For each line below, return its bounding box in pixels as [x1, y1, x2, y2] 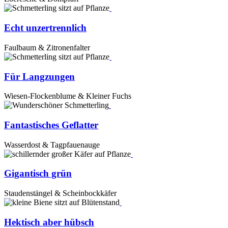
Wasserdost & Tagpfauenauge [4, 140, 100, 149]
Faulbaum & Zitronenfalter [4, 43, 90, 52]
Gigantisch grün [4, 168, 72, 179]
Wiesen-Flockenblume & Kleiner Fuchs [4, 92, 131, 101]
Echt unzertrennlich [4, 22, 87, 34]
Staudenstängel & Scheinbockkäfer [4, 189, 117, 198]
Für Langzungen [4, 71, 75, 82]
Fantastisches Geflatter [4, 119, 98, 130]
